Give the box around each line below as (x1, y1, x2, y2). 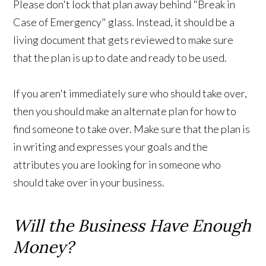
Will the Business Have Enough (13, 215, 252, 237)
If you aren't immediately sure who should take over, (13, 87, 248, 100)
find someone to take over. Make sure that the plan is (13, 122, 251, 136)
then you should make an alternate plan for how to (13, 104, 237, 118)
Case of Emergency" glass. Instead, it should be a (13, 15, 235, 29)
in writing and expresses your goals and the (13, 140, 208, 154)
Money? (13, 236, 74, 258)
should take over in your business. (13, 176, 165, 189)
